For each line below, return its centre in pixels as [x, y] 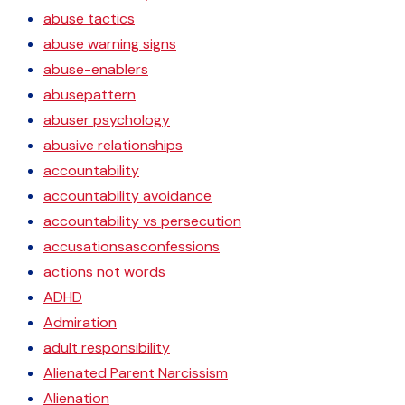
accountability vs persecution [142, 221]
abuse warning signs [110, 44]
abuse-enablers [96, 69]
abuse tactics [89, 19]
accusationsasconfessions [132, 246]
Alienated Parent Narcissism [136, 373]
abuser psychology [107, 120]
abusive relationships [113, 145]
